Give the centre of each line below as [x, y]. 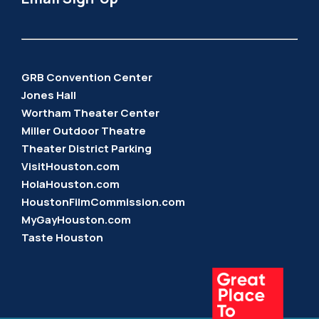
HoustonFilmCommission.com [103, 202]
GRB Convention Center [87, 77]
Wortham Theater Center [90, 113]
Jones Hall [49, 95]
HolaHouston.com [70, 184]
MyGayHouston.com [76, 220]
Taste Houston [62, 237]
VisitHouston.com [70, 166]
